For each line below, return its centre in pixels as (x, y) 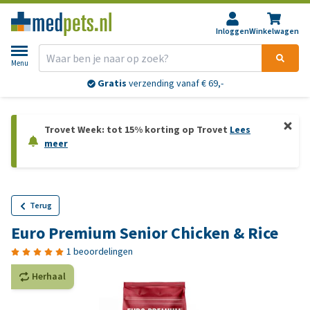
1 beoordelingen (100, 252)
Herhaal (49, 276)
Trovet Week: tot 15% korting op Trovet (137, 130)
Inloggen (232, 31)
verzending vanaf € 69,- (175, 84)
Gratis (112, 84)
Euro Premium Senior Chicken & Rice (145, 233)
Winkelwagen (274, 31)
